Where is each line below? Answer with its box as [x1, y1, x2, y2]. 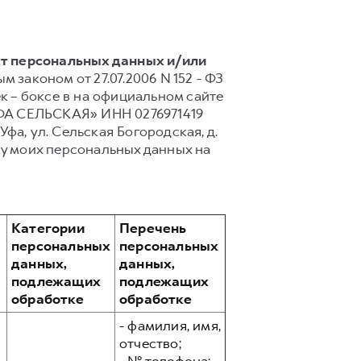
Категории [11, 219, 85, 237]
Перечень [119, 219, 187, 237]
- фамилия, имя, [119, 317, 221, 334]
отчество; [119, 334, 181, 352]
